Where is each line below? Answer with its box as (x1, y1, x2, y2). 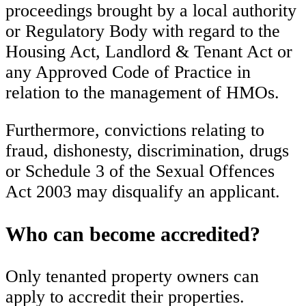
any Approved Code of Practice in (5, 61, 251, 82)
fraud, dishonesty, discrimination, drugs (5, 141, 289, 161)
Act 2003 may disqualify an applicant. (5, 182, 280, 202)
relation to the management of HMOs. (5, 82, 279, 102)
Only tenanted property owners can (5, 266, 259, 287)
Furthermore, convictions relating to (5, 120, 264, 141)
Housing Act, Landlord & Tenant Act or (5, 41, 292, 61)
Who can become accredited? (5, 223, 260, 246)
